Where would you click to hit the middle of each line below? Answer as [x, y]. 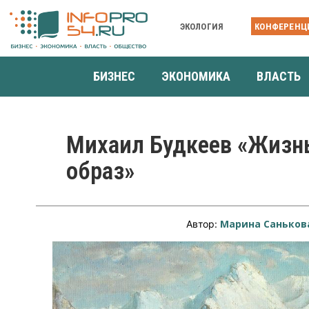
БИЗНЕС [114, 76]
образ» [100, 171]
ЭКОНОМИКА [196, 76]
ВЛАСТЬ [279, 76]
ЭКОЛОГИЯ [202, 26]
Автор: [203, 223]
